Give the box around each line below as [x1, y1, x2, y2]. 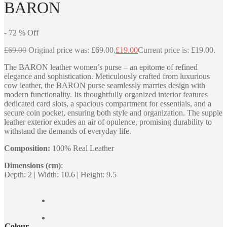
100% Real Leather [52, 143, 114, 153]
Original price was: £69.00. [28, 45, 116, 54]
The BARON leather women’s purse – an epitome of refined [4, 62, 198, 71]
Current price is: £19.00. [138, 45, 215, 54]
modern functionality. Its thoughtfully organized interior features [4, 90, 208, 99]
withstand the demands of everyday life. [4, 126, 131, 135]
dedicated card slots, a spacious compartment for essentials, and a [4, 99, 211, 108]
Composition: [4, 143, 52, 153]
